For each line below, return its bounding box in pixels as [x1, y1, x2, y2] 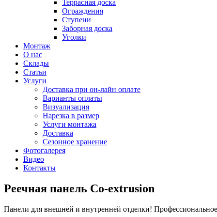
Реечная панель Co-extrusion [4, 182, 155, 195]
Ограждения [62, 7, 103, 15]
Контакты [23, 164, 56, 172]
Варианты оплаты [43, 94, 102, 102]
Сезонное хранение [43, 138, 107, 146]
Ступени [62, 15, 91, 24]
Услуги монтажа [43, 120, 96, 128]
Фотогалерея [23, 146, 65, 155]
